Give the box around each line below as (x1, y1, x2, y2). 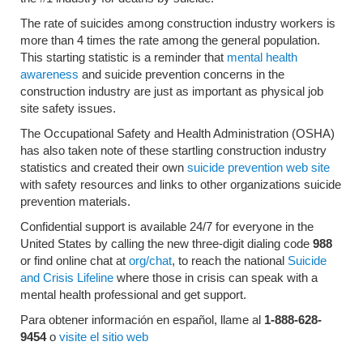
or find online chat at (20, 253, 129, 267)
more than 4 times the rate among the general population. (20, 32, 320, 47)
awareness (20, 66, 79, 81)
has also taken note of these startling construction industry (20, 143, 327, 157)
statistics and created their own (20, 160, 187, 174)
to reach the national (178, 253, 288, 267)
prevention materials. (20, 194, 134, 208)
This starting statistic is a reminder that (20, 49, 227, 64)
